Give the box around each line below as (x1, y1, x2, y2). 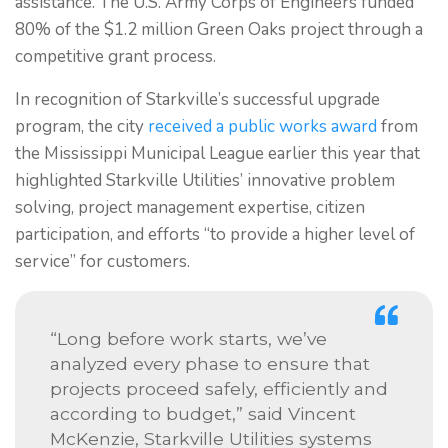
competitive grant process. (15, 45, 216, 68)
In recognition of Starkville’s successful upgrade (15, 88, 380, 111)
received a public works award (148, 115, 377, 138)
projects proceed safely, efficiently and (50, 378, 388, 399)
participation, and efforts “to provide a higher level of (15, 223, 415, 246)
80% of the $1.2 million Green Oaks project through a (15, 18, 423, 41)
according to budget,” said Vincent (50, 403, 356, 424)
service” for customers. (15, 250, 190, 273)
